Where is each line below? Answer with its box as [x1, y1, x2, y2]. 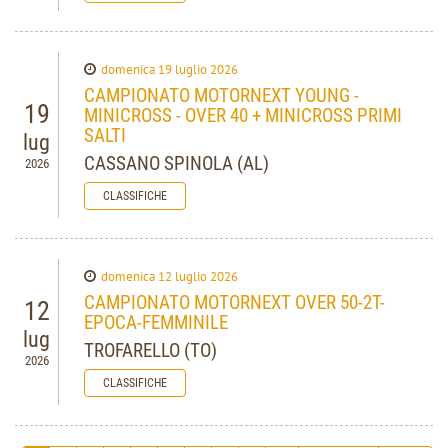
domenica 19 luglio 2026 [101, 61, 238, 79]
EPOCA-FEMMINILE [84, 311, 228, 335]
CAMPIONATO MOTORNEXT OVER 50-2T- [84, 291, 385, 315]
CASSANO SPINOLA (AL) [84, 152, 269, 176]
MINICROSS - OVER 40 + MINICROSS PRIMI [84, 104, 402, 128]
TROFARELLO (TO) [84, 339, 217, 363]
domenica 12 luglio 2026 [101, 268, 238, 286]
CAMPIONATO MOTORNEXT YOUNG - [84, 84, 359, 108]
